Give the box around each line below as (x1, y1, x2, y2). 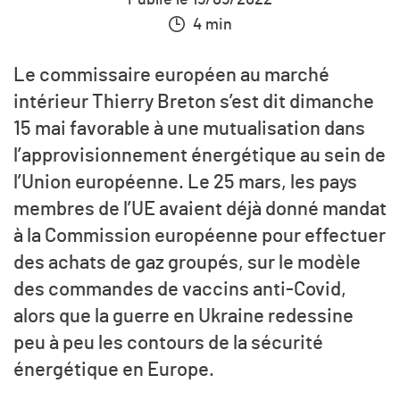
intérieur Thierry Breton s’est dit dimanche (13, 91, 374, 112)
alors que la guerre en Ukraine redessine (13, 305, 354, 326)
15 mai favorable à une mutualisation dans (13, 118, 365, 138)
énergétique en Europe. (13, 359, 214, 379)
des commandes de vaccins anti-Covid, (13, 279, 346, 299)
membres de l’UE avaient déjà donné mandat (13, 198, 387, 219)
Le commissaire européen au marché (13, 64, 329, 85)
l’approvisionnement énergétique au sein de (13, 145, 386, 165)
